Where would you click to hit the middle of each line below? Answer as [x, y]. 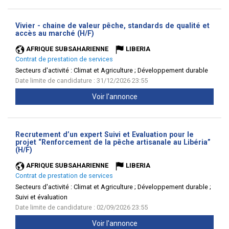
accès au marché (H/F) [55, 33]
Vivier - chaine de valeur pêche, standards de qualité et [112, 26]
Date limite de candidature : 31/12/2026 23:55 [82, 81]
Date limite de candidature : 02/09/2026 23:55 [82, 207]
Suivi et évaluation [41, 197]
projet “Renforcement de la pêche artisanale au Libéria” [113, 142]
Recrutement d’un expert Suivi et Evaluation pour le [105, 134]
